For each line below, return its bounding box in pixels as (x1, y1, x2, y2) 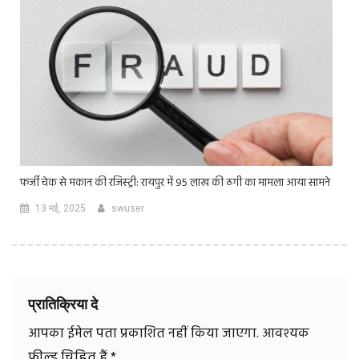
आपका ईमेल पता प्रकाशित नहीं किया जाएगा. (28, 323, 259, 345)
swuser (111, 203, 144, 215)
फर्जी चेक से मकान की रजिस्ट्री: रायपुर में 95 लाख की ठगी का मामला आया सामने (20, 174, 330, 193)
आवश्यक (262, 323, 309, 345)
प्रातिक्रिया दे (28, 296, 98, 313)
